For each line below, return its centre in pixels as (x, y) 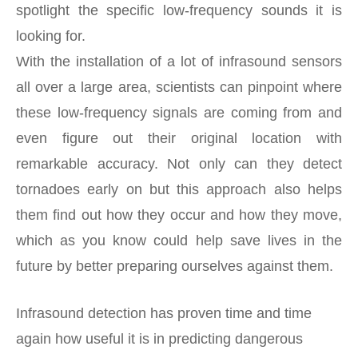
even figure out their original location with (179, 138)
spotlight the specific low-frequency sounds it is (179, 10)
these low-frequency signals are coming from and (179, 112)
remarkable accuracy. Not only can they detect (179, 163)
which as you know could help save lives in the (179, 240)
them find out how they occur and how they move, (179, 215)
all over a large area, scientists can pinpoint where (179, 87)
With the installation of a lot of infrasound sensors (179, 61)
